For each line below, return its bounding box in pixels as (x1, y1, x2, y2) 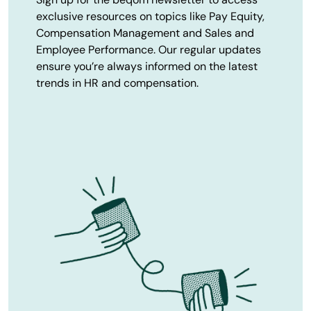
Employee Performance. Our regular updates (36, 42, 261, 58)
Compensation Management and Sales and (36, 26, 254, 41)
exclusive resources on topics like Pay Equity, (36, 9, 264, 24)
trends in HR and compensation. (36, 76, 199, 91)
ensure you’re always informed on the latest (36, 59, 258, 74)
